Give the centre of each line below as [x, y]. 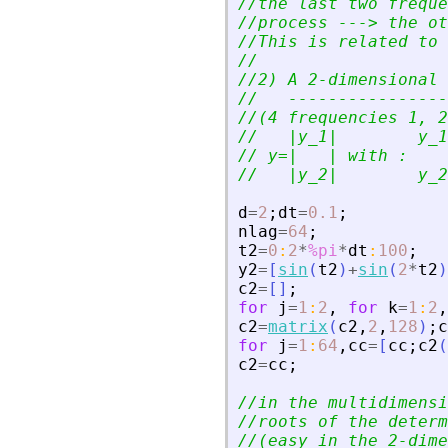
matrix [298, 327]
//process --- [303, 23]
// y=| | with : [323, 156]
